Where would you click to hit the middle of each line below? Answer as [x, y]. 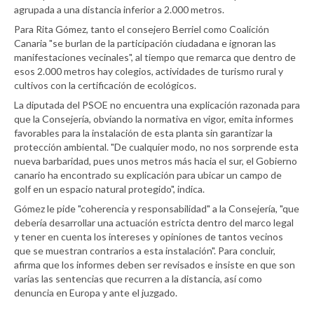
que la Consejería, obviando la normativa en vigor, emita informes [154, 119]
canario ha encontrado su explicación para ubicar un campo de [148, 175]
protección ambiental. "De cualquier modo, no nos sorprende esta [156, 147]
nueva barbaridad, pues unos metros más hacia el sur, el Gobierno [156, 161]
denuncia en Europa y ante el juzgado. [96, 293]
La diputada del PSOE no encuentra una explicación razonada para [157, 105]
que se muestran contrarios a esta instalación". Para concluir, [145, 251]
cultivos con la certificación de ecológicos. [105, 85]
